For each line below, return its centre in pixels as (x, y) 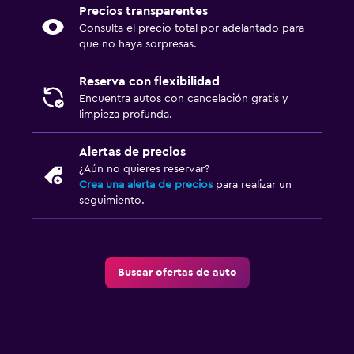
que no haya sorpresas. (138, 45)
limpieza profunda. (126, 115)
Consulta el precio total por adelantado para (192, 29)
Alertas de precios (132, 152)
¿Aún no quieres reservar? (144, 169)
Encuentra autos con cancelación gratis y (184, 99)
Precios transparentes (143, 11)
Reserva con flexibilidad (149, 82)
